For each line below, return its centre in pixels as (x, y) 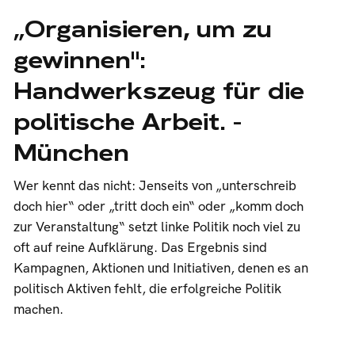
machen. (38, 310)
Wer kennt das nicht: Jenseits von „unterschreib (155, 186)
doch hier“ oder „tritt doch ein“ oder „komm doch (158, 207)
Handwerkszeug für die (158, 91)
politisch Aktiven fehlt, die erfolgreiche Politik (147, 289)
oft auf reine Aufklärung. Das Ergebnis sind (140, 248)
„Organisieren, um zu (142, 29)
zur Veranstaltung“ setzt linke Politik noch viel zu (157, 227)
